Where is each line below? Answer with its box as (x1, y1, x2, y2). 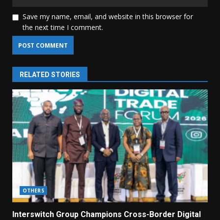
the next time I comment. (23, 23, 103, 32)
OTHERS (23, 187, 44, 194)
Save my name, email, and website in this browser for (23, 12, 193, 22)
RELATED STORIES (20, 71, 80, 79)
